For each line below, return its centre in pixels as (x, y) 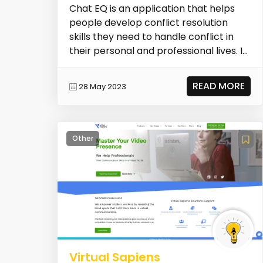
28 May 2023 (102, 86)
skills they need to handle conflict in (151, 37)
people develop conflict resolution (148, 23)
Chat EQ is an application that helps (152, 9)
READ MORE (219, 86)
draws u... (90, 65)
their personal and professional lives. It (158, 51)
